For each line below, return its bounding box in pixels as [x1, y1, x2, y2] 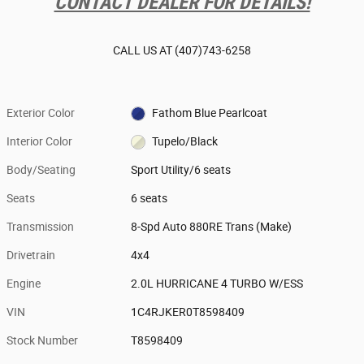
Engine [6, 276, 41, 290]
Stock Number [6, 333, 78, 347]
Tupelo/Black [151, 134, 218, 148]
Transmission [6, 219, 74, 233]
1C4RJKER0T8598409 [131, 305, 245, 318]
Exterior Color [6, 106, 75, 119]
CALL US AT [113, 43, 175, 57]
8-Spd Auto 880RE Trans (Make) [131, 219, 292, 233]
